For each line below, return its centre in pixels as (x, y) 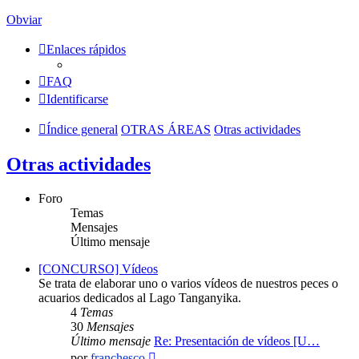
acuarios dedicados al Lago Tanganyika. (140, 297)
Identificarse (77, 99)
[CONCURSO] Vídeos (98, 268)
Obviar (24, 20)
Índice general (82, 129)
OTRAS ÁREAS (166, 129)
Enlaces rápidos (86, 49)
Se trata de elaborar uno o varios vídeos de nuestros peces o (188, 283)
